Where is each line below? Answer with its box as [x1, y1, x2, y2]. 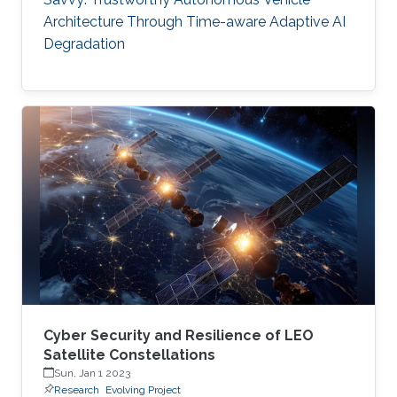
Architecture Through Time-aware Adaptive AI [43, 13, 346, 30]
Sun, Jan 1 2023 [54, 366, 130, 379]
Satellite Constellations [43, 346, 215, 363]
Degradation [43, 35, 125, 52]
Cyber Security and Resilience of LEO [43, 326, 314, 344]
